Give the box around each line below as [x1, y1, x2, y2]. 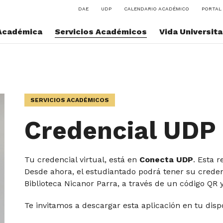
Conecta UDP [139, 155, 194, 164]
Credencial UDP [24, 115, 217, 145]
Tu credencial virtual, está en [24, 155, 140, 164]
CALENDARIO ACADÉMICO [123, 6, 189, 11]
